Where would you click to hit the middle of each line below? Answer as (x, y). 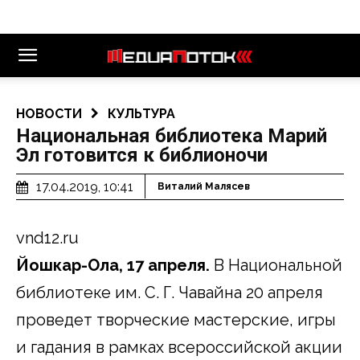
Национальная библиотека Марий (172, 136)
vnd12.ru (47, 237)
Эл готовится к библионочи (142, 155)
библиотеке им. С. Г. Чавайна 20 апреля (170, 292)
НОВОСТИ (49, 114)
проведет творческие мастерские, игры (176, 319)
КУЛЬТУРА (141, 114)
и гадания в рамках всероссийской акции (179, 347)
